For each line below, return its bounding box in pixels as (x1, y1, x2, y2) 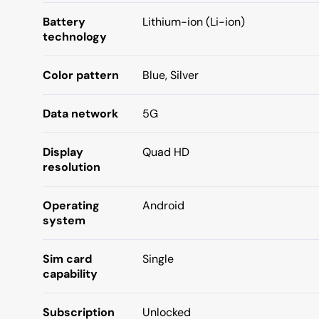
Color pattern (43, 68, 119, 83)
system (43, 213, 85, 228)
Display (43, 145, 83, 159)
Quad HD (142, 145, 189, 159)
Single (142, 251, 174, 266)
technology (43, 29, 107, 44)
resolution (43, 159, 100, 174)
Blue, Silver (142, 68, 199, 83)
